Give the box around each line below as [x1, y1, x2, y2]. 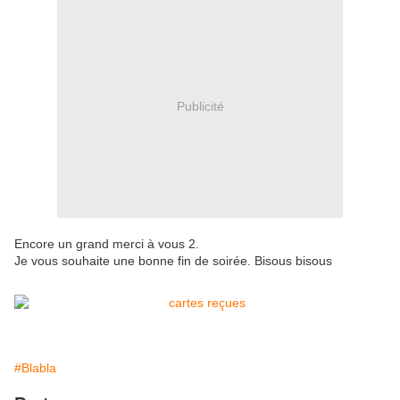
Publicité [176, 98, 224, 113]
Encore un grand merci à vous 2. [14, 237, 199, 252]
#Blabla [14, 361, 56, 376]
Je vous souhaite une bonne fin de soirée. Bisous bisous [14, 254, 332, 269]
